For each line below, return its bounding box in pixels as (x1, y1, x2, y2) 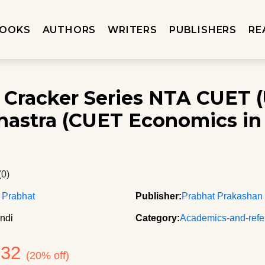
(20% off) (26, 250, 70, 261)
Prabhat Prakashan (182, 191, 263, 201)
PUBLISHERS (169, 24, 237, 35)
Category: (135, 213, 180, 223)
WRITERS (108, 24, 157, 35)
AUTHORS (42, 24, 96, 35)
